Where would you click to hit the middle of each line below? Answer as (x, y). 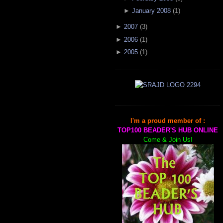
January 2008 (151, 11)
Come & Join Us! (168, 139)
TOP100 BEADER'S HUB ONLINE (168, 130)
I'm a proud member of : (168, 120)
